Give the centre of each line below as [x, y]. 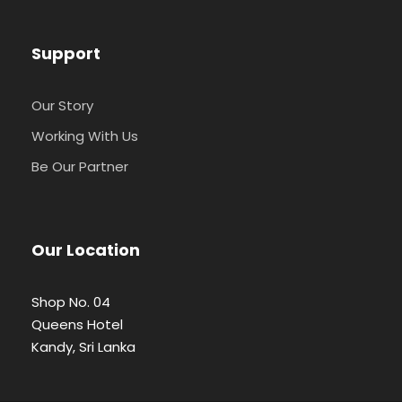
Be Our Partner [80, 167]
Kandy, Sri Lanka [83, 347]
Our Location [86, 250]
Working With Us [85, 136]
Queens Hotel [77, 325]
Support [66, 54]
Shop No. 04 [71, 302]
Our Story [62, 106]
